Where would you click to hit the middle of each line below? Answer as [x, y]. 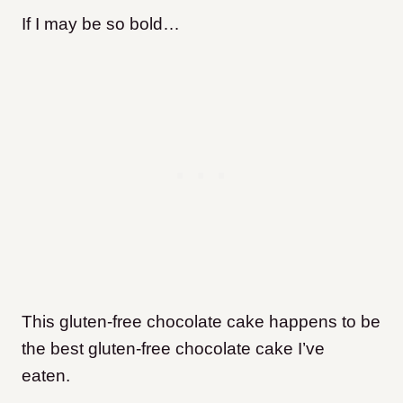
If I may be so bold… [101, 24]
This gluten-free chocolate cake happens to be [201, 322]
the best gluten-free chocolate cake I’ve [173, 349]
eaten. [48, 376]
